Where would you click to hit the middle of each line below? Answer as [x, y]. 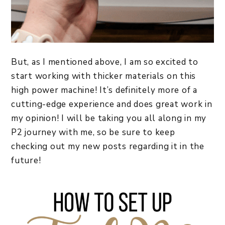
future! [27, 160]
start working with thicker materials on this [103, 76]
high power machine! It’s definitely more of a [104, 90]
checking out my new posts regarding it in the [108, 146]
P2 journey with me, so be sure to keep [93, 132]
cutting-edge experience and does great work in [112, 104]
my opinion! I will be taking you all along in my [109, 118]
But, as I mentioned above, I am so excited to [105, 62]
